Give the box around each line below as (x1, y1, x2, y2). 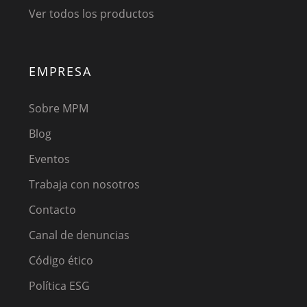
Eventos (29, 151, 70, 167)
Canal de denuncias (29, 227, 130, 243)
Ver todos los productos (29, 5, 154, 21)
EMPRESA (29, 62, 92, 79)
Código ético (29, 252, 93, 268)
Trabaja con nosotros (29, 176, 140, 192)
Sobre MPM (29, 100, 88, 116)
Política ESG (29, 278, 90, 293)
